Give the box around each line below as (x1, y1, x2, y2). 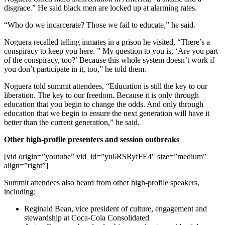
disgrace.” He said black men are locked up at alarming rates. (4, 3, 197, 12)
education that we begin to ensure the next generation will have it (4, 108, 209, 118)
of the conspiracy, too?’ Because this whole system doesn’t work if (4, 55, 214, 64)
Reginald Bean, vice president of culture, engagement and (24, 204, 207, 213)
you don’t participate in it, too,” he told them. (4, 64, 146, 73)
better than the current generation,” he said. (4, 118, 140, 127)
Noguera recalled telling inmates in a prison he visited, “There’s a (4, 37, 210, 46)
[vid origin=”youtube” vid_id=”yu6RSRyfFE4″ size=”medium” (4, 152, 206, 161)
